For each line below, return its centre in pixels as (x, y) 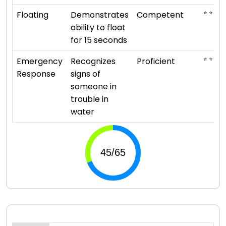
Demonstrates (100, 15)
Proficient (156, 61)
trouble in (90, 99)
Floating (33, 15)
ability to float (98, 27)
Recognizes (93, 61)
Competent (160, 15)
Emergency (40, 61)
